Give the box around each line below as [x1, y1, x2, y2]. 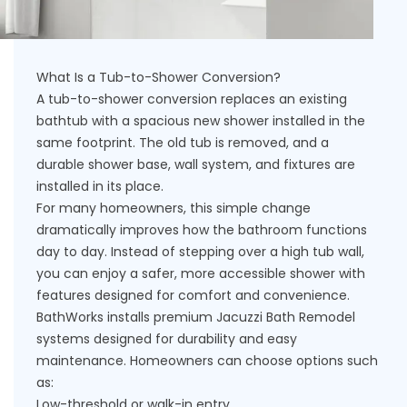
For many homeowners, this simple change [36, 199, 311, 217]
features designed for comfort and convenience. [36, 286, 350, 304]
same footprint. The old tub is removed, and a [36, 134, 329, 152]
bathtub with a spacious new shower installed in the [36, 112, 365, 130]
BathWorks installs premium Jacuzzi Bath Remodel [36, 308, 355, 326]
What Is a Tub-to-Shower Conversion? [36, 68, 281, 86]
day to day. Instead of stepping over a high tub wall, [36, 243, 364, 261]
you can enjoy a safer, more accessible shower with [36, 264, 365, 283]
